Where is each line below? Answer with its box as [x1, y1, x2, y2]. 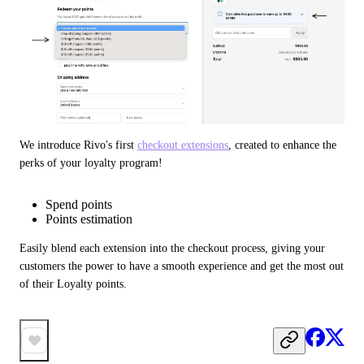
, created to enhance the [228, 139, 336, 151]
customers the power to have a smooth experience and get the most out [19, 260, 344, 272]
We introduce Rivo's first [19, 139, 137, 151]
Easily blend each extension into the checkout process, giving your [19, 242, 325, 254]
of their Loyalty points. [19, 278, 127, 290]
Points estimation [45, 212, 132, 226]
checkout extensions [137, 139, 228, 151]
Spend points [45, 197, 112, 211]
